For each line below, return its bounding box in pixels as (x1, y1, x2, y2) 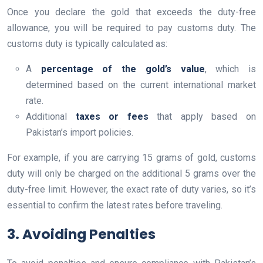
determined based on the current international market (26, 79, 256, 91)
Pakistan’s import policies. (26, 127, 133, 139)
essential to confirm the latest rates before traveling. (7, 200, 222, 211)
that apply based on (148, 111, 257, 123)
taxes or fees (75, 111, 149, 123)
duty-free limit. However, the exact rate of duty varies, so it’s (7, 184, 256, 195)
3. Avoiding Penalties (7, 224, 156, 244)
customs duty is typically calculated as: (7, 38, 167, 50)
